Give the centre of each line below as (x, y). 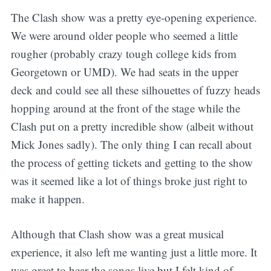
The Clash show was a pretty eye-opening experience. (134, 17)
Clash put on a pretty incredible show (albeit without (132, 126)
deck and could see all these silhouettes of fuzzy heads (135, 90)
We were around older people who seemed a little (124, 35)
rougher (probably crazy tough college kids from (123, 53)
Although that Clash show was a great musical (117, 234)
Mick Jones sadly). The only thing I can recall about (131, 144)
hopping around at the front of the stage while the (125, 108)
